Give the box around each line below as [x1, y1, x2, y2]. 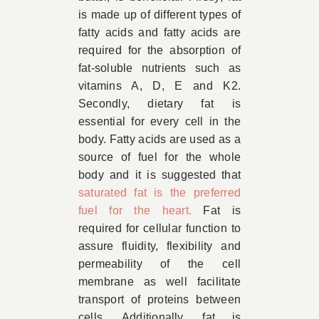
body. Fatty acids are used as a [78, 133, 241, 146]
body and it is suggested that [78, 169, 241, 182]
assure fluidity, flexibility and [78, 240, 241, 253]
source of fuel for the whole [78, 151, 241, 164]
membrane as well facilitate [78, 276, 241, 288]
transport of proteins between [78, 293, 241, 306]
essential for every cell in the [78, 115, 241, 128]
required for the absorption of [78, 44, 241, 57]
